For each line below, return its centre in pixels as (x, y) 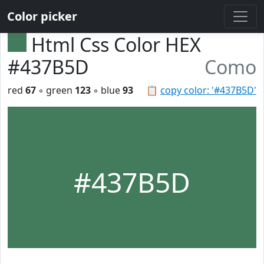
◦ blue (107, 90)
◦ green (55, 90)
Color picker (42, 16)
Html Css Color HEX (116, 44)
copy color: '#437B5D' (208, 90)
